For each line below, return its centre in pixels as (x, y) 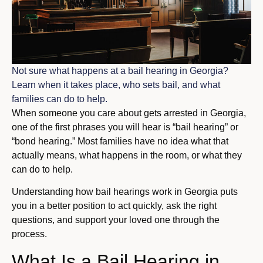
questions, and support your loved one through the (116, 220)
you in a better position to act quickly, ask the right (114, 206)
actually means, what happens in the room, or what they (127, 156)
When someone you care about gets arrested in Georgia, (129, 113)
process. (29, 234)
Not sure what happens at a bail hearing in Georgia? (120, 71)
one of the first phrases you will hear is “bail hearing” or (125, 127)
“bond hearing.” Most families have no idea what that (120, 141)
